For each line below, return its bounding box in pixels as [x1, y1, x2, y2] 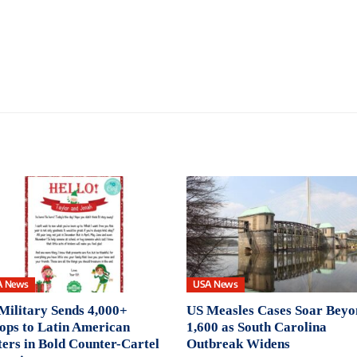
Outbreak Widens [186, 335, 290, 351]
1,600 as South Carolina [186, 319, 327, 335]
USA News [193, 278, 238, 291]
